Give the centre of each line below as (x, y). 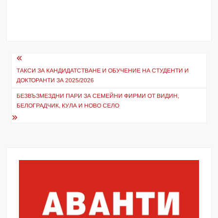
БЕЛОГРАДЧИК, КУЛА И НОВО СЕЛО (68, 105)
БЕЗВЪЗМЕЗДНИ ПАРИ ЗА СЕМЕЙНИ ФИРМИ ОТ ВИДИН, (98, 96)
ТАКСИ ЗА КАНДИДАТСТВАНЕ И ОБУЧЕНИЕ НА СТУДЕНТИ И (103, 70)
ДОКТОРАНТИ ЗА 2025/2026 (55, 80)
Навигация (39, 60)
